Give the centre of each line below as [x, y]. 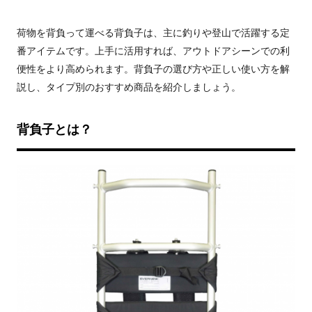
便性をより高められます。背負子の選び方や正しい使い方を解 [153, 69]
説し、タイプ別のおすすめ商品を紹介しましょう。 [129, 87]
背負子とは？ [54, 130]
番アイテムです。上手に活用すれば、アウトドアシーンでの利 [153, 51]
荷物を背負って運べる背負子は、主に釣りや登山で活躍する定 [153, 33]
